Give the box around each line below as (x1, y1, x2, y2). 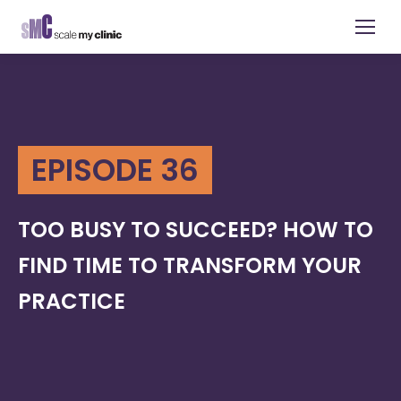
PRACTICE (18, 286, 125, 316)
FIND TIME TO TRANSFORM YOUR (18, 250, 362, 280)
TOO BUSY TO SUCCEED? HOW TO (18, 214, 373, 244)
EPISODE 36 (31, 148, 199, 192)
